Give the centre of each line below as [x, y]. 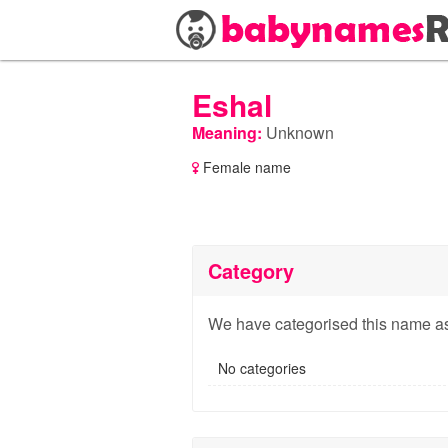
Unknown [298, 132]
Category [251, 270]
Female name [245, 167]
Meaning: [227, 132]
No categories [262, 368]
